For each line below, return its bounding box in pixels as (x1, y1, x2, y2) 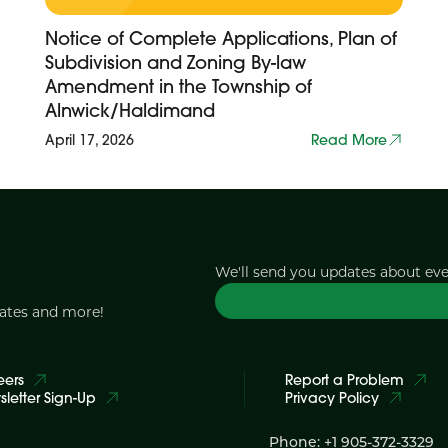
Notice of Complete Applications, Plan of (45, 27, 398, 50)
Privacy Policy (284, 389, 379, 407)
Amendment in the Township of (45, 75, 313, 98)
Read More (310, 131, 387, 149)
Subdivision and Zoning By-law (45, 51, 307, 74)
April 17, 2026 (45, 131, 135, 149)
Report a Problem (284, 371, 404, 389)
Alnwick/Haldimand (45, 99, 216, 122)
